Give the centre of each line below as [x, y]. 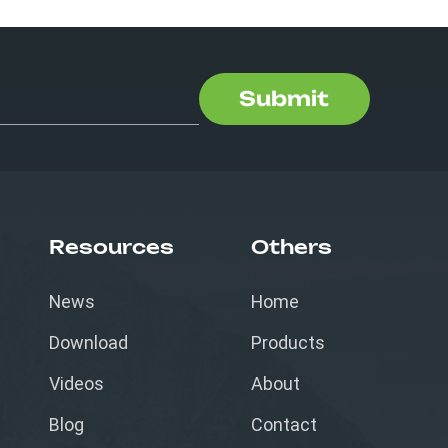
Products [287, 343]
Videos [77, 384]
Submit [284, 98]
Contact [283, 425]
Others [291, 248]
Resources [112, 248]
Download [89, 343]
